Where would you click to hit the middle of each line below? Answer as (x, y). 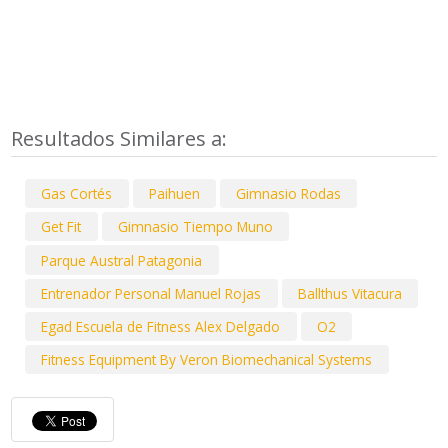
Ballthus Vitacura (349, 293)
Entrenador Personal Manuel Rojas (151, 293)
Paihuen (174, 194)
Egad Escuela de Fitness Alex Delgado (161, 326)
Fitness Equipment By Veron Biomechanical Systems (207, 360)
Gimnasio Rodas (289, 194)
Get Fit (61, 227)
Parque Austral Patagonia (122, 260)
